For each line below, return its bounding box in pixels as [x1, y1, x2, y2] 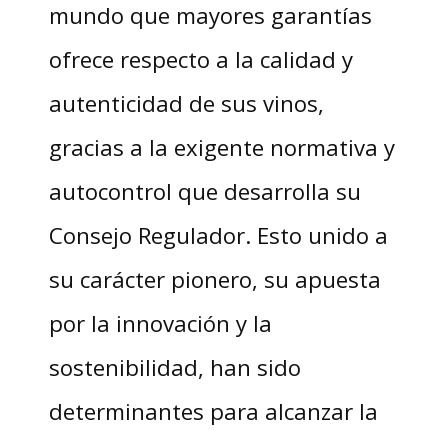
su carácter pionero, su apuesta [48, 263, 381, 294]
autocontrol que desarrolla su [48, 175, 361, 206]
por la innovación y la [48, 307, 272, 338]
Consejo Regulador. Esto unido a [48, 219, 388, 250]
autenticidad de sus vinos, [48, 87, 324, 118]
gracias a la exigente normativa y [48, 131, 395, 162]
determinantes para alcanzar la [48, 395, 378, 426]
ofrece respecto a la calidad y [48, 43, 353, 74]
